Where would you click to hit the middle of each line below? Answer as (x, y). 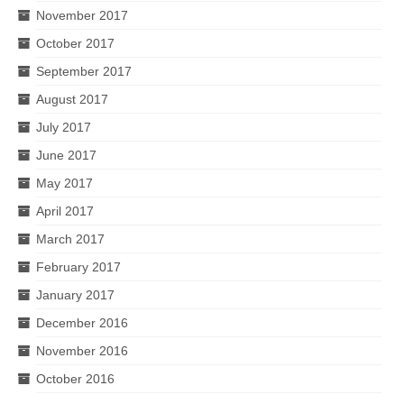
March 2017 (70, 239)
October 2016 (75, 378)
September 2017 (84, 71)
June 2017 (66, 155)
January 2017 (75, 294)
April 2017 (65, 211)
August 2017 (72, 99)
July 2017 (64, 127)
